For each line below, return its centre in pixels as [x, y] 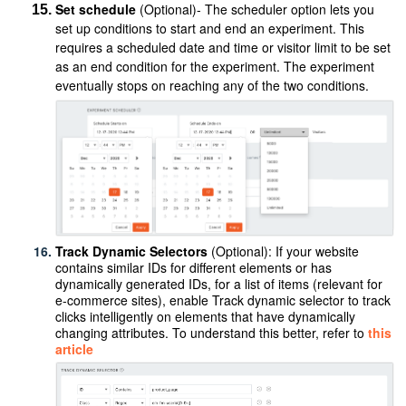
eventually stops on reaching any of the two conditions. [213, 85]
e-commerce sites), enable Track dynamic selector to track [223, 300]
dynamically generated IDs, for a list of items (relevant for [219, 283]
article [75, 348]
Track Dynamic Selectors [134, 251]
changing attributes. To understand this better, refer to [212, 332]
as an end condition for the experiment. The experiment [215, 66]
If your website [318, 251]
